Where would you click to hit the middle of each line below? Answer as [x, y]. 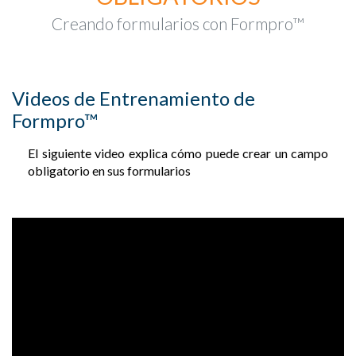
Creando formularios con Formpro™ [178, 23]
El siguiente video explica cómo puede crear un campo [178, 153]
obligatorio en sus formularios [109, 170]
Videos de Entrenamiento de [133, 98]
